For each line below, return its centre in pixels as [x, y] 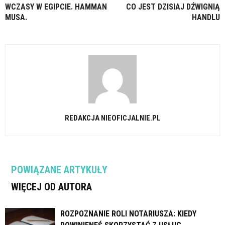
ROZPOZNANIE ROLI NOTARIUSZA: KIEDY [128, 213]
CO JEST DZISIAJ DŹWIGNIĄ [173, 7]
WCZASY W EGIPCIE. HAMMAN [56, 7]
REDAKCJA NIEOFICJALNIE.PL [113, 118]
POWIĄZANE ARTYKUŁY [59, 170]
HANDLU [206, 17]
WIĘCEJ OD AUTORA [51, 187]
